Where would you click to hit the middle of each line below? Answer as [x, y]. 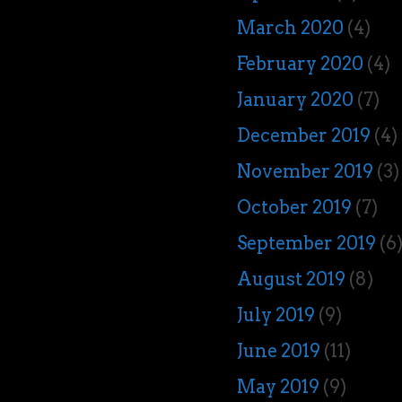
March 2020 [291, 28]
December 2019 [304, 135]
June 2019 [279, 351]
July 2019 [276, 315]
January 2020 [296, 100]
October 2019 [295, 207]
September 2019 [307, 243]
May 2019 [279, 387]
